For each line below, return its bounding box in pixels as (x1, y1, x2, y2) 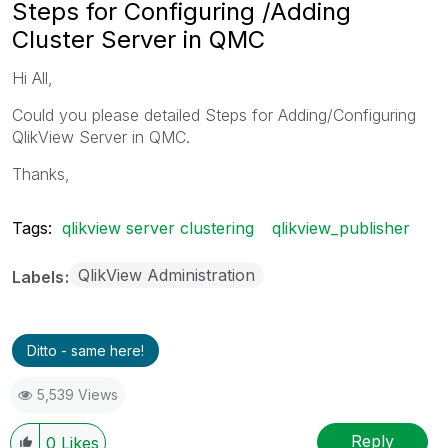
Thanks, (12, 163, 70, 184)
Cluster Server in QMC (12, 24, 265, 54)
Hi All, (12, 67, 53, 88)
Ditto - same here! (27, 341, 144, 359)
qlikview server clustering (62, 217, 254, 238)
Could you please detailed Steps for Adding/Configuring (12, 104, 416, 125)
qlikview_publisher (272, 217, 410, 238)
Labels (12, 266, 68, 287)
